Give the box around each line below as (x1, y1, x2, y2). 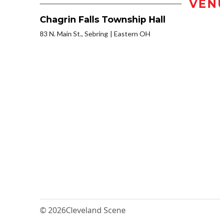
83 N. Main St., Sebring (40, 29, 108, 38)
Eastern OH (114, 29, 150, 38)
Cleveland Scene (66, 205, 126, 216)
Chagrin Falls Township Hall (40, 14, 165, 25)
